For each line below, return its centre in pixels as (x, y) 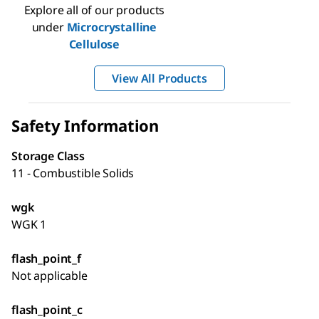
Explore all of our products (94, 10)
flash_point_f (46, 258)
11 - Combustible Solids (73, 173)
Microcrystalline (112, 27)
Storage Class (48, 156)
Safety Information (85, 125)
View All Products (159, 78)
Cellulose (94, 44)
